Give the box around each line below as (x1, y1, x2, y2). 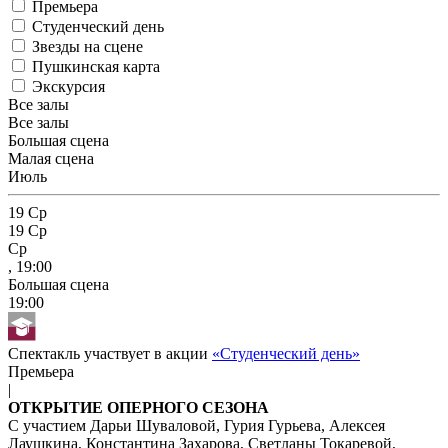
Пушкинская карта (32, 58, 160, 76)
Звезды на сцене (32, 38, 143, 56)
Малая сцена (8, 150, 94, 168)
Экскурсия (32, 78, 105, 96)
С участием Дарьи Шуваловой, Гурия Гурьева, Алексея (8, 416, 385, 434)
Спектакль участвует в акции (8, 344, 212, 362)
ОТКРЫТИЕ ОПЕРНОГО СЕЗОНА (8, 398, 269, 416)
